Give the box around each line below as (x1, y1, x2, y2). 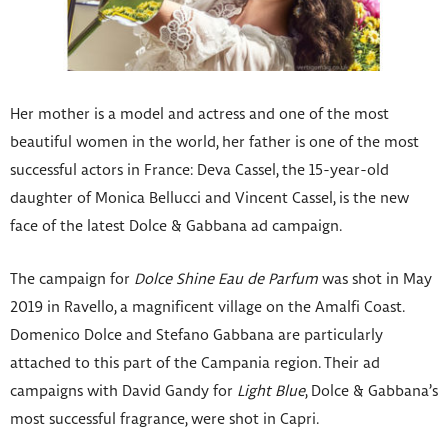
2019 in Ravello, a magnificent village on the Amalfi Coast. (10, 300, 404, 315)
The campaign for (10, 272, 130, 287)
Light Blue (237, 384, 305, 399)
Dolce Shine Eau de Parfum (130, 272, 318, 287)
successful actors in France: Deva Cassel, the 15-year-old (10, 163, 389, 178)
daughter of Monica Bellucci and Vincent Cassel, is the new (10, 191, 409, 206)
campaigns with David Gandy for (10, 384, 237, 399)
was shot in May (318, 272, 432, 287)
